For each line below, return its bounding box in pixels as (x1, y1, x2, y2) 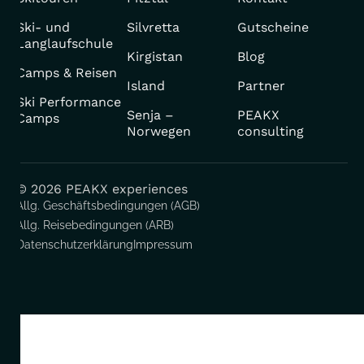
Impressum (133, 237, 193, 251)
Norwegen (127, 123, 191, 139)
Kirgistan (127, 48, 183, 64)
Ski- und (16, 19, 70, 35)
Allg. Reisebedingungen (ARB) (16, 218, 174, 232)
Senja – (127, 106, 174, 123)
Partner (237, 77, 285, 93)
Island (127, 77, 165, 93)
